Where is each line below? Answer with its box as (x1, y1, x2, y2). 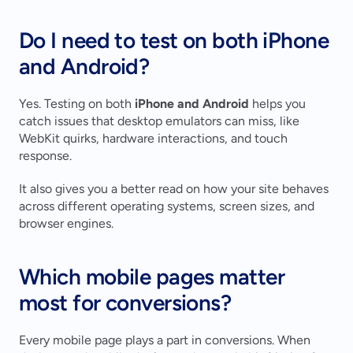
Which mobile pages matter (19, 263, 285, 291)
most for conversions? (19, 289, 232, 317)
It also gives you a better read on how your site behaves (19, 181, 329, 197)
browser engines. (19, 216, 113, 232)
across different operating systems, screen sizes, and (19, 199, 314, 214)
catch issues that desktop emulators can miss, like (19, 113, 299, 129)
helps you (249, 96, 306, 112)
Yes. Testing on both (19, 96, 135, 112)
